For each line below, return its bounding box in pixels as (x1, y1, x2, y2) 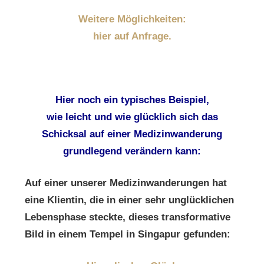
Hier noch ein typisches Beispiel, (55, 94, 209, 105)
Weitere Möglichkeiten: (78, 13, 186, 25)
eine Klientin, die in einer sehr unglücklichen (25, 194, 234, 206)
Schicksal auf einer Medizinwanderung (42, 128, 222, 140)
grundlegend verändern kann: (63, 145, 201, 157)
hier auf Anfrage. (93, 30, 171, 42)
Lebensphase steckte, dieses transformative (25, 211, 230, 223)
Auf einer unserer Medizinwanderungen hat (25, 177, 227, 189)
